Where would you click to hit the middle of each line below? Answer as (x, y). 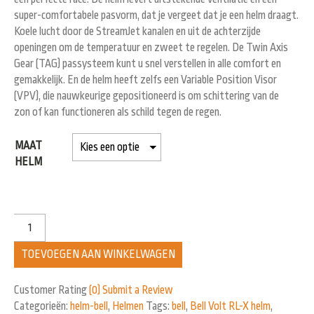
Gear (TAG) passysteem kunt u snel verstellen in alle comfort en (148, 63)
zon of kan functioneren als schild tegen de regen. (118, 112)
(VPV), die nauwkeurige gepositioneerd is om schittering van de (146, 96)
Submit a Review (138, 291)
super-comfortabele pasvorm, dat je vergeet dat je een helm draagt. (156, 15)
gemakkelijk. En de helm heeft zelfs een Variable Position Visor (145, 80)
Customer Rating (52, 291)
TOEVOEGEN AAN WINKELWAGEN (98, 254)
